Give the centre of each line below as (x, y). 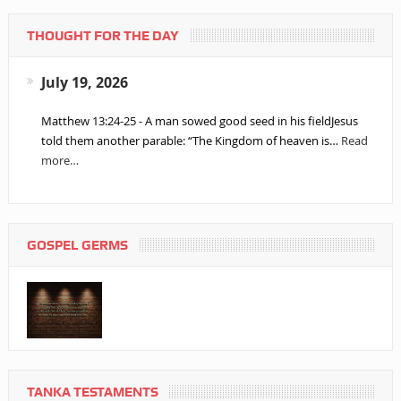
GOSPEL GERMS (77, 245)
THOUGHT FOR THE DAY (102, 36)
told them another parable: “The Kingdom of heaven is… (191, 141)
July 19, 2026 (84, 82)
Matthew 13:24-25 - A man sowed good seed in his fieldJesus (199, 121)
